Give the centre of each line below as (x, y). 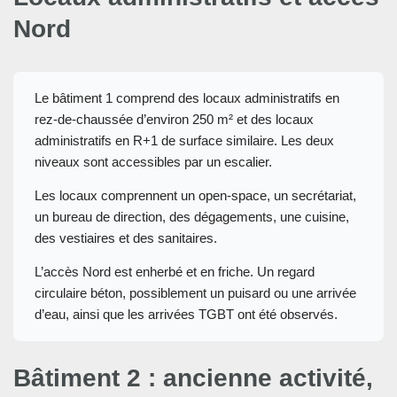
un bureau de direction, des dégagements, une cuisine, (192, 217)
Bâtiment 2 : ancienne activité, (193, 378)
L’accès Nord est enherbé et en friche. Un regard (175, 272)
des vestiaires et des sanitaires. (126, 238)
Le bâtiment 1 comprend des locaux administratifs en (187, 98)
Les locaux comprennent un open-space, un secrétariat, (195, 196)
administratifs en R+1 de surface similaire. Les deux (184, 141)
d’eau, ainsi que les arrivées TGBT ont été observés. (186, 315)
